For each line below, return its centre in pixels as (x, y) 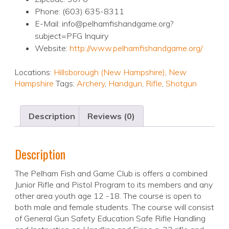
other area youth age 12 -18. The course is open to (108, 196)
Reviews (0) (111, 116)
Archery (91, 84)
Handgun (125, 84)
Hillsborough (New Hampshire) (109, 72)
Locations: (34, 72)
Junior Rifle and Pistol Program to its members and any (114, 185)
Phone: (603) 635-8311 (79, 12)
